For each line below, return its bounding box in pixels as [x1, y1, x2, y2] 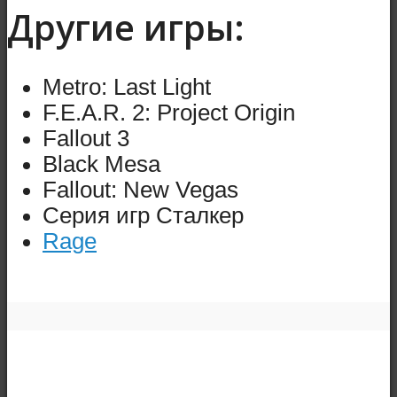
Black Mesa [43, 151, 160, 176]
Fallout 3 [43, 125, 129, 151]
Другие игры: [7, 3, 245, 52]
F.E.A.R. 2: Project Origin [43, 99, 295, 125]
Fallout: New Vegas [43, 176, 238, 202]
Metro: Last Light [43, 74, 211, 99]
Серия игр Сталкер [43, 202, 244, 228]
